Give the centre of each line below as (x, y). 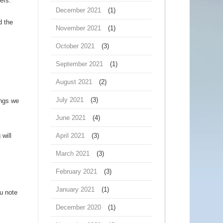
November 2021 (78, 28)
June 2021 (71, 118)
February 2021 (76, 171)
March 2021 (73, 154)
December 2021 (78, 10)
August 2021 (74, 82)
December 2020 (78, 207)
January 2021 (75, 189)
